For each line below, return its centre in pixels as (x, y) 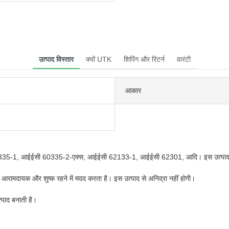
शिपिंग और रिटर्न (144, 59)
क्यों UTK (98, 59)
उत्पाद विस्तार (56, 59)
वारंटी (184, 59)
